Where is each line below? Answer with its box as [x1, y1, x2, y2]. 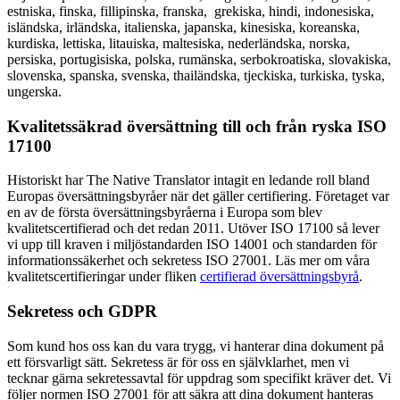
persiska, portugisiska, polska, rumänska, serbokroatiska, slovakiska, [7, 52, 391, 67]
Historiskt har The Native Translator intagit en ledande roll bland [7, 172, 370, 188]
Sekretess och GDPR [7, 302, 157, 321]
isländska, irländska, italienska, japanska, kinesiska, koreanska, [7, 20, 360, 35]
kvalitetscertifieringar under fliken [7, 269, 200, 285]
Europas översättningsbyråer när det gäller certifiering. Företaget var [7, 188, 389, 204]
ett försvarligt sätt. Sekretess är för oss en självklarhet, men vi [7, 354, 349, 370]
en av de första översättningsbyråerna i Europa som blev [7, 204, 322, 221]
